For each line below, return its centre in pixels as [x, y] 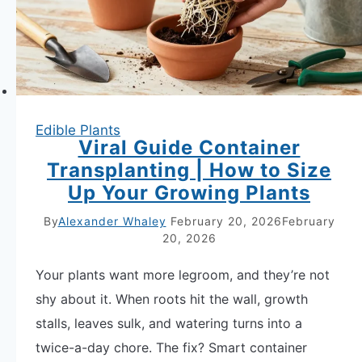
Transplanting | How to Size [189, 170]
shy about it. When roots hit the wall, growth [172, 299]
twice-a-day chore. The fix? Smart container [171, 347]
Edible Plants [78, 130]
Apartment [134, 36]
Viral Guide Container [189, 147]
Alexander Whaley [112, 221]
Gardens [126, 60]
